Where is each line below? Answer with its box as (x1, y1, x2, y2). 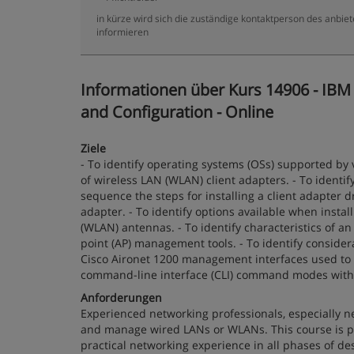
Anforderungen (81, 290, 162, 305)
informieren (96, 25, 149, 38)
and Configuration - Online (81, 101, 273, 122)
